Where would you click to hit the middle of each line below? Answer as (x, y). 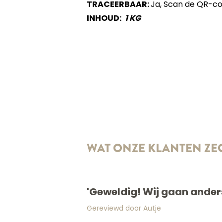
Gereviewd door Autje (124, 209)
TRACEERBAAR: (118, 5)
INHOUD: (104, 19)
